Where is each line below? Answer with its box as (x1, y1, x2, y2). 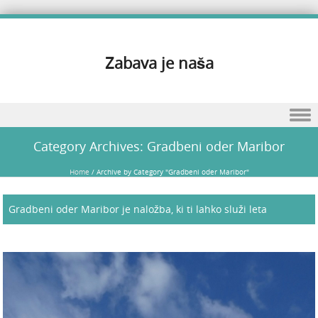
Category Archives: (33, 138, 147, 155)
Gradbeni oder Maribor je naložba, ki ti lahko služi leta (9, 202, 267, 216)
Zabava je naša (104, 53, 214, 73)
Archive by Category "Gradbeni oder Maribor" (97, 168, 250, 177)
